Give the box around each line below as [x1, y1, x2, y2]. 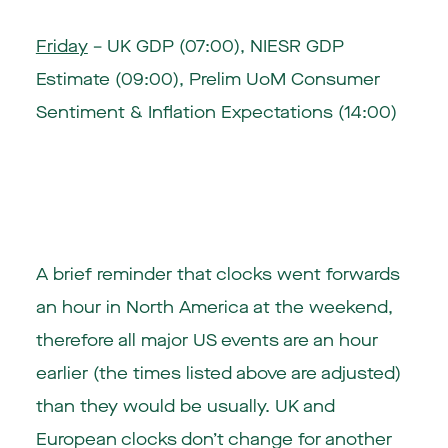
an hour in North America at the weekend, [35, 296, 393, 320]
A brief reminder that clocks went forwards [35, 263, 400, 287]
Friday [35, 35, 88, 59]
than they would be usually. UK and [35, 395, 335, 419]
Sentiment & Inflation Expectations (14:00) [35, 101, 397, 125]
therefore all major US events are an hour [35, 329, 378, 353]
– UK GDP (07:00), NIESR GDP [87, 35, 344, 59]
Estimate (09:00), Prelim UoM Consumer [35, 68, 380, 92]
